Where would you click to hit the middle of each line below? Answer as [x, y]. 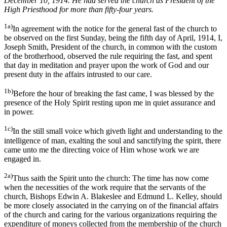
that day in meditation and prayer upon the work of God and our [106, 65]
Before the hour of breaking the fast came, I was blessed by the [113, 94]
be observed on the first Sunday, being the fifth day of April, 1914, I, [113, 38]
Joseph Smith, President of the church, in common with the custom [110, 47]
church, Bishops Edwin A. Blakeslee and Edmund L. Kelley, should [113, 197]
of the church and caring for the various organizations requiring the [110, 215]
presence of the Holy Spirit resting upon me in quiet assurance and [110, 103]
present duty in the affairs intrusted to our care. [78, 74]
